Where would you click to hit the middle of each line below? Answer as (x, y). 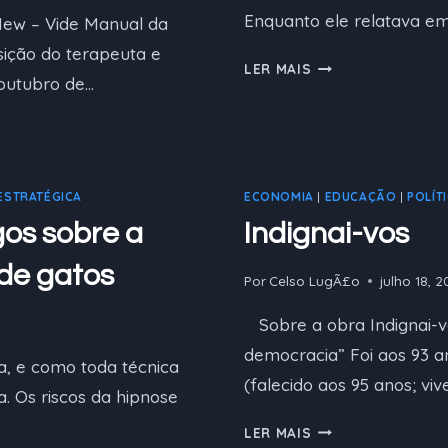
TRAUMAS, (347, 88)
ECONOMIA (279, 197)
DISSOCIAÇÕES (365, 112)
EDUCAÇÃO (360, 197)
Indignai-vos (326, 233)
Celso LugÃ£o (315, 280)
